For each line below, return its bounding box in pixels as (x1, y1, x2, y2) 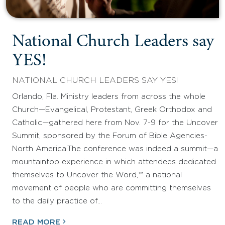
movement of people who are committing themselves (12, 184, 211, 191)
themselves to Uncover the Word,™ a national (12, 171, 182, 178)
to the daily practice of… (12, 197, 102, 204)
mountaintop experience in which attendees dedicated (12, 158, 216, 165)
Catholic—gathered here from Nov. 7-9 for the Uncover (12, 119, 218, 126)
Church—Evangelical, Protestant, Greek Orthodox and (12, 106, 212, 113)
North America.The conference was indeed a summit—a (12, 145, 218, 152)
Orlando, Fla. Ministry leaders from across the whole (12, 93, 205, 100)
